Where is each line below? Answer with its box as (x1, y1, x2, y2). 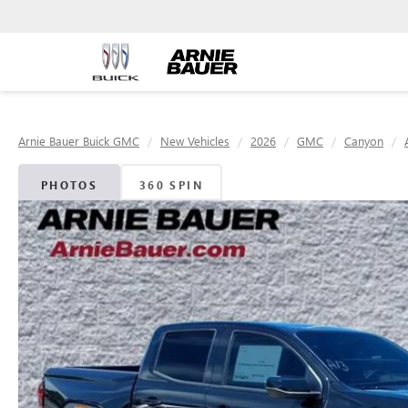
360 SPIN (138, 178, 204, 192)
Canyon (344, 133, 383, 148)
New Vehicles (160, 133, 229, 148)
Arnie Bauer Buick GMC (18, 133, 139, 148)
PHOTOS (40, 178, 98, 192)
